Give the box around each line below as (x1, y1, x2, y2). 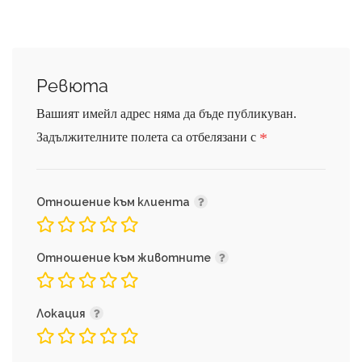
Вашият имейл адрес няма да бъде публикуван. (36, 107, 297, 120)
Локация (36, 307, 88, 320)
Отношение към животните (36, 251, 213, 264)
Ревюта (36, 75, 108, 96)
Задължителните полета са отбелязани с (36, 130, 259, 144)
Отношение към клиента (36, 196, 192, 208)
